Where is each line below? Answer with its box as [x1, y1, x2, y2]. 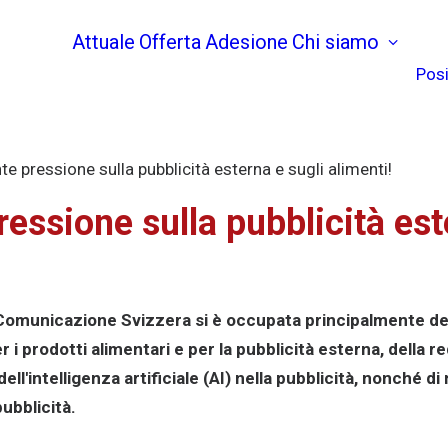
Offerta [139, 30, 201, 54]
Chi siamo [292, 30, 379, 54]
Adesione [205, 30, 288, 54]
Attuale [72, 30, 135, 54]
